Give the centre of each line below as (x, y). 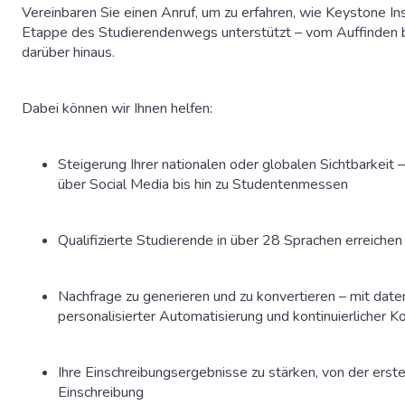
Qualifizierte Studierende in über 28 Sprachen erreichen (230, 240)
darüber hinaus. (68, 52)
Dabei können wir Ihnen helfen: (117, 108)
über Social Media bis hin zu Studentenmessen (205, 184)
